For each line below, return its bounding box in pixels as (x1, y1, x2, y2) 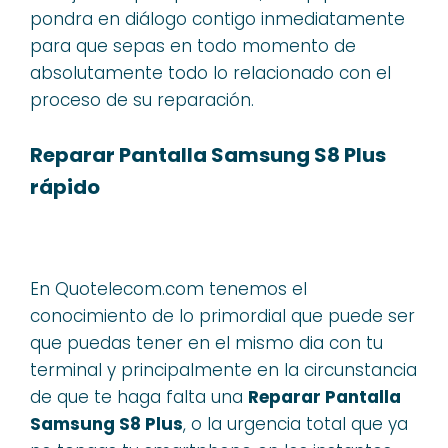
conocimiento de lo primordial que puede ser (30, 303, 415, 328)
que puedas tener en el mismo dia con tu (30, 330, 383, 355)
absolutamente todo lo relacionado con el (30, 60, 391, 85)
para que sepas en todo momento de (30, 33, 356, 58)
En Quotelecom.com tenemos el (30, 276, 307, 301)
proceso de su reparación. (30, 87, 254, 112)
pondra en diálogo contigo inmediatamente (30, 6, 405, 31)
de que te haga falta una (30, 384, 248, 409)
